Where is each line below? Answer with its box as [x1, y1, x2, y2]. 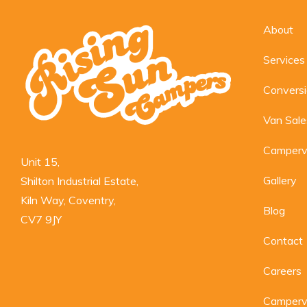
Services [262, 53, 305, 66]
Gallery [262, 173, 297, 187]
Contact [262, 234, 303, 247]
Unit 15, [21, 155, 60, 169]
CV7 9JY [21, 212, 62, 226]
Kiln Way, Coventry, [21, 193, 116, 207]
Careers [262, 264, 302, 278]
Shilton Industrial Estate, [21, 174, 138, 188]
